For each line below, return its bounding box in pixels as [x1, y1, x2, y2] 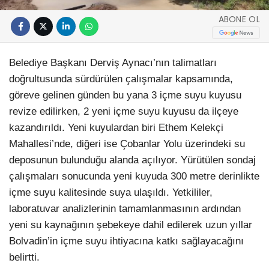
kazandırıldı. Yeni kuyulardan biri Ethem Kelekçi [9, 122, 223, 134]
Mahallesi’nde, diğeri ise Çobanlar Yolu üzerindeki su [9, 138, 245, 150]
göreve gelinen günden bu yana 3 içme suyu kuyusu [9, 89, 241, 101]
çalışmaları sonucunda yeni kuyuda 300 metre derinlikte [9, 171, 259, 183]
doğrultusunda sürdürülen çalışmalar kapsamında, [9, 73, 233, 85]
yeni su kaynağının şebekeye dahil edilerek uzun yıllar [9, 219, 252, 231]
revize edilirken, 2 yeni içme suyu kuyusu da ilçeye [9, 106, 238, 118]
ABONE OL [218, 13, 260, 26]
